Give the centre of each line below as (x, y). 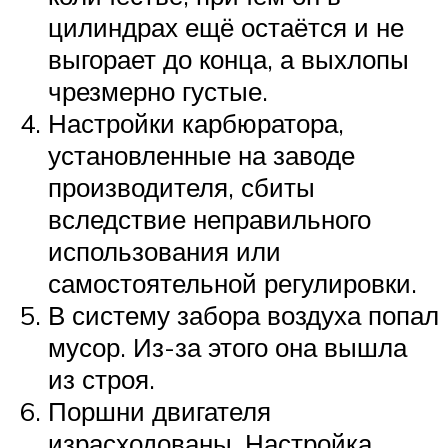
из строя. (101, 379)
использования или (164, 251)
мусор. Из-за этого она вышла (227, 347)
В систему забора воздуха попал (243, 315)
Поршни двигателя (159, 411)
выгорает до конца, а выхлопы (228, 59)
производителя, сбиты (181, 187)
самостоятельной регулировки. (232, 283)
